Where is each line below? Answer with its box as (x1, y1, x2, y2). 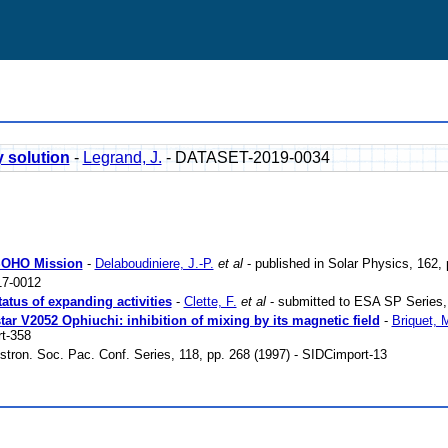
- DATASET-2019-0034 (161, 149, 330, 166)
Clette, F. (183, 294, 237, 309)
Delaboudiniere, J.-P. (94, 256, 214, 271)
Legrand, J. (82, 149, 162, 166)
